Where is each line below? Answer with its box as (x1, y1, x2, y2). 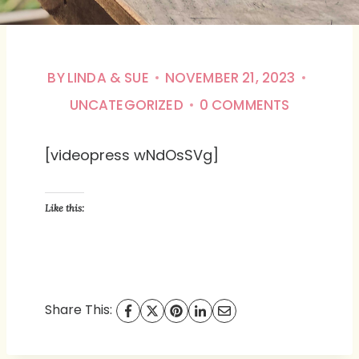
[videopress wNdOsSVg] (45, 145, 219, 165)
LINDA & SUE (67, 68, 149, 87)
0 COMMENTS (199, 95, 290, 115)
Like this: (45, 202, 84, 214)
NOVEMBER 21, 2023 (164, 68, 296, 87)
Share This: (45, 300, 112, 319)
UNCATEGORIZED (69, 95, 184, 115)
